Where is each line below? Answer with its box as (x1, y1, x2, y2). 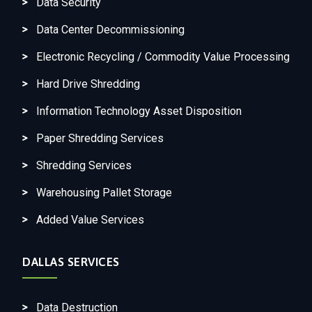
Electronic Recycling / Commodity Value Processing (36, 49, 290, 63)
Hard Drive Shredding (36, 77, 140, 91)
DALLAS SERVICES (22, 254, 120, 269)
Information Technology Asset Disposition (36, 104, 242, 118)
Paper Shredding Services (36, 131, 164, 145)
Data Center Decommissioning (36, 22, 185, 36)
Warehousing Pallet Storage (36, 185, 172, 199)
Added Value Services (36, 212, 144, 226)
